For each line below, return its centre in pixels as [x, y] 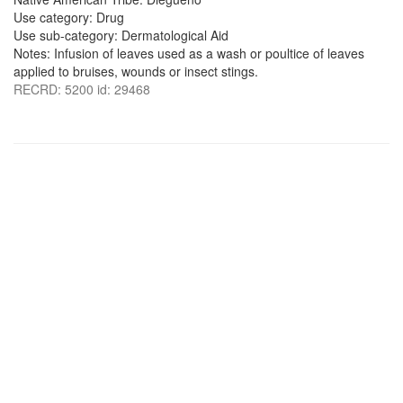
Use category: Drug [69, 17]
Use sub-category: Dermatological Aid [121, 35]
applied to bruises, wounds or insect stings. [136, 71]
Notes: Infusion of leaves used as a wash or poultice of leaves [189, 53]
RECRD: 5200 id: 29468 [82, 89]
